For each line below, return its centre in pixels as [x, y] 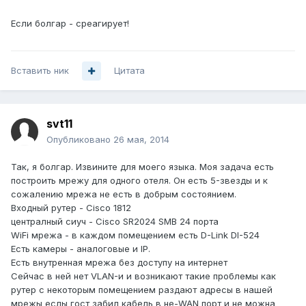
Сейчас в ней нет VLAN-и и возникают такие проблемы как [143, 276]
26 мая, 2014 [141, 140]
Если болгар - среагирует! [70, 24]
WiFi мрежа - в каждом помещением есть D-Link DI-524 [135, 235]
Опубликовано [80, 140]
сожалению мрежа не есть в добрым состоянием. [124, 194]
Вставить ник [40, 71]
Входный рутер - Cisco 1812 [71, 208]
